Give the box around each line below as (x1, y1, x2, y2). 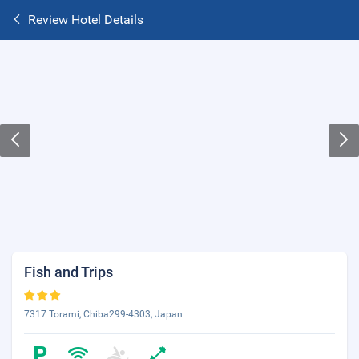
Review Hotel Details (28, 12, 143, 27)
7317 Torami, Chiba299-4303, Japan (24, 309, 183, 320)
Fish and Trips (24, 264, 113, 280)
